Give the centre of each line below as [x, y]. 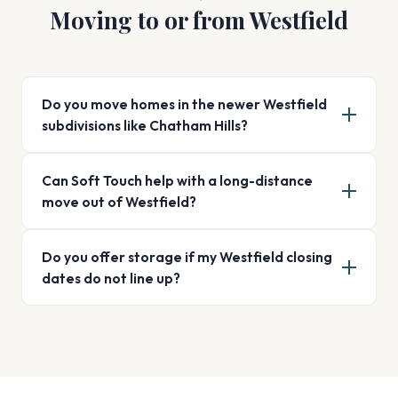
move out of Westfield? [119, 202]
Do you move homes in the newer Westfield [184, 104]
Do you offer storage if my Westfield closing [187, 257]
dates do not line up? [111, 278]
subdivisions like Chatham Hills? [145, 125]
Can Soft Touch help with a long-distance [177, 180]
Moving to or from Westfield [199, 20]
